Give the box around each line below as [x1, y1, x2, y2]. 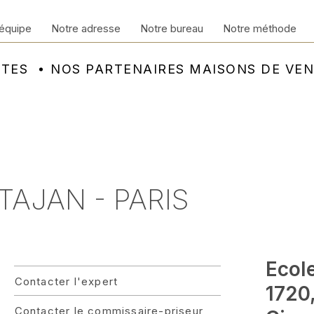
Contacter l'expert [14, 275, 118, 288]
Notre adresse [51, 22, 121, 35]
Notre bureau [140, 22, 203, 35]
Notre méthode [223, 22, 296, 35]
